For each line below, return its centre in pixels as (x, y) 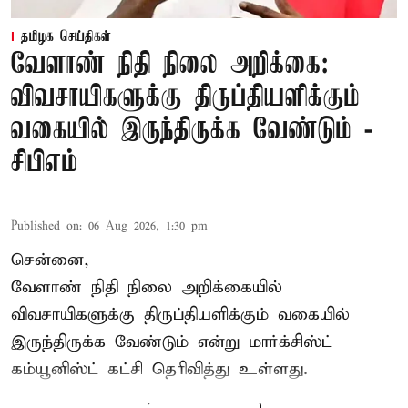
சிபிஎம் (44, 164)
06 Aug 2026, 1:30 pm (148, 227)
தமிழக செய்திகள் (66, 38)
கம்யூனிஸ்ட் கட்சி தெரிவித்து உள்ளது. (159, 370)
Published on (45, 227)
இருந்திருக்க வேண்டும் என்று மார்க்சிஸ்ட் (172, 342)
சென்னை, (50, 260)
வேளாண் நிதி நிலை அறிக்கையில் (147, 288)
